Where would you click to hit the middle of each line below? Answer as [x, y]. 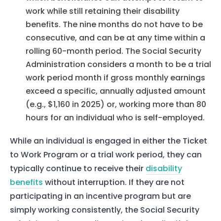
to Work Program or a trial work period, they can [106, 155]
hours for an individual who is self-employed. [115, 118]
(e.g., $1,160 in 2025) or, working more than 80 [116, 105]
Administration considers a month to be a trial [118, 65]
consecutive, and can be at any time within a [115, 38]
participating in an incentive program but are [100, 196]
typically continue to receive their [78, 169]
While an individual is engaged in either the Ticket [109, 141]
